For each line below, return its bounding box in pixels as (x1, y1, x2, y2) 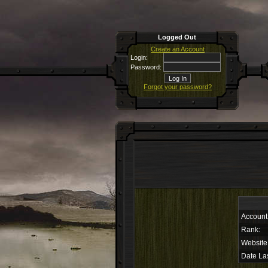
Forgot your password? (144, 83, 212, 90)
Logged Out (157, 33, 196, 41)
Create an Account (151, 45, 205, 53)
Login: (130, 54, 148, 61)
